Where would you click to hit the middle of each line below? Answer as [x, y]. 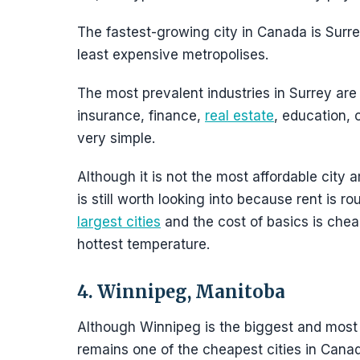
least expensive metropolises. [173, 55]
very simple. [116, 138]
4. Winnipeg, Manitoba [181, 292]
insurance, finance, [141, 116]
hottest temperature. [143, 244]
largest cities [119, 222]
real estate [239, 116]
